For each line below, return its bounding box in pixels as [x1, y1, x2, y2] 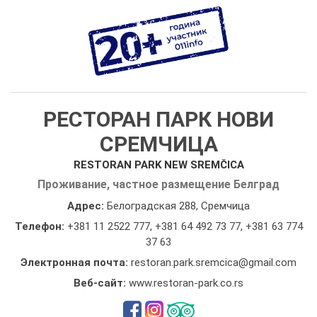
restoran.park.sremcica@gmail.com [131, 255, 296, 269]
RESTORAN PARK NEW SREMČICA [73, 158, 244, 171]
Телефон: [14, 219, 67, 233]
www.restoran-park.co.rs [129, 276, 243, 289]
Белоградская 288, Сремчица [107, 199, 250, 212]
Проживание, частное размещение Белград [38, 177, 279, 191]
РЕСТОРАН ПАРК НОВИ [43, 106, 274, 132]
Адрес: [67, 199, 107, 212]
